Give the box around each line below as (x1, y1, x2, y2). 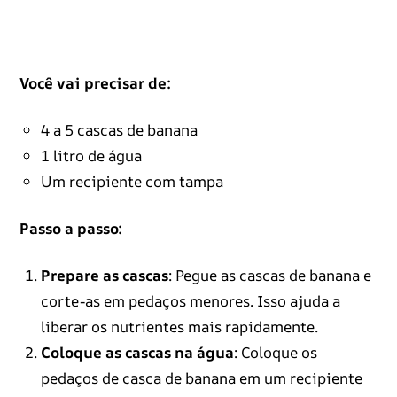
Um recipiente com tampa (40, 171, 223, 192)
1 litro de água (40, 145, 142, 167)
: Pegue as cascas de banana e (167, 265, 371, 286)
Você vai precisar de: (19, 73, 171, 94)
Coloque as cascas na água (40, 342, 234, 363)
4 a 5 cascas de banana (40, 120, 198, 141)
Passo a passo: (19, 218, 122, 239)
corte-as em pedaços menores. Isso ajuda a (40, 291, 340, 312)
